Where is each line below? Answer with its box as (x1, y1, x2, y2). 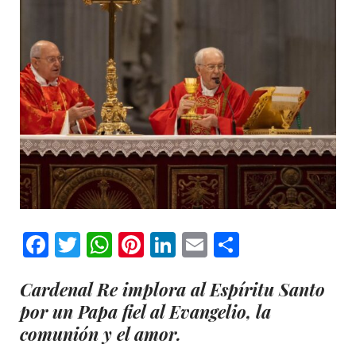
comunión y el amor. (20, 321, 181, 346)
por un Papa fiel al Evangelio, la (20, 299, 271, 323)
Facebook (48, 227, 158, 261)
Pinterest (144, 227, 253, 261)
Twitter (80, 227, 172, 261)
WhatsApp (112, 227, 235, 261)
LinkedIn (176, 227, 279, 261)
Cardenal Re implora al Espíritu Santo (20, 277, 325, 301)
